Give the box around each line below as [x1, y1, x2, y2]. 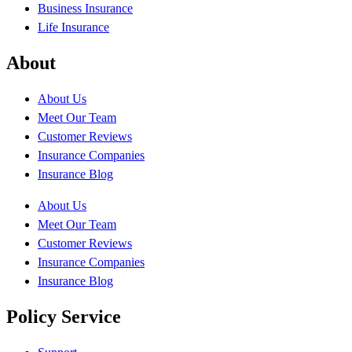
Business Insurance [38, 2, 133, 16]
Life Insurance [38, 20, 109, 35]
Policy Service [6, 306, 121, 328]
